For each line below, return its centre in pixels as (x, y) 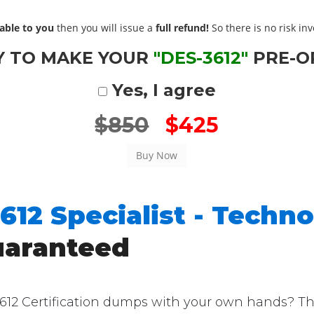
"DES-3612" (200, 58)
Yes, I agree (161, 90)
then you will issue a (105, 28)
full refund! (183, 28)
